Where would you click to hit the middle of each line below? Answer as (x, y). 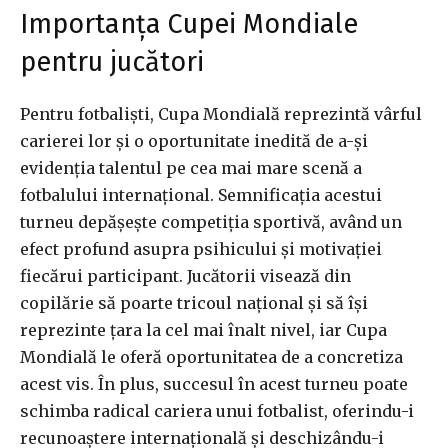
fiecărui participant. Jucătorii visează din (185, 276)
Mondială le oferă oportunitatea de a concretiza (211, 357)
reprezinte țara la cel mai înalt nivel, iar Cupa (203, 330)
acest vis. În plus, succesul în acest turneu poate (214, 384)
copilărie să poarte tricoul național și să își (194, 303)
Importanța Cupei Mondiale (189, 24)
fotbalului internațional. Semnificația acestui (201, 195)
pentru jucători (112, 62)
